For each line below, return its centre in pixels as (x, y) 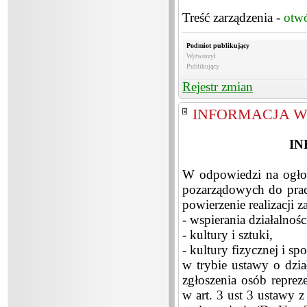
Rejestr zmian (218, 87)
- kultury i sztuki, (228, 235)
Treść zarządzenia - (233, 17)
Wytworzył (201, 56)
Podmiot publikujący (218, 46)
